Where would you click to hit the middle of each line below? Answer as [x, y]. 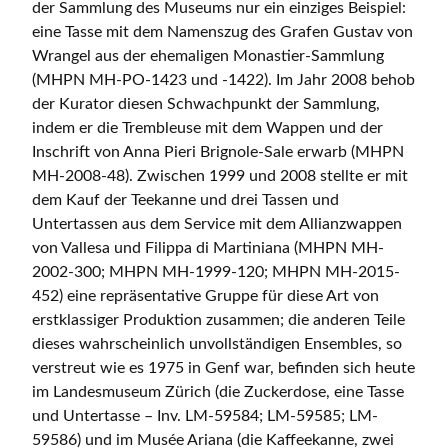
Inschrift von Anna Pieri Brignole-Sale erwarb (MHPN [218, 152]
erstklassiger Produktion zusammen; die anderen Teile [218, 320]
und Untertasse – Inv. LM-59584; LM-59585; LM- [205, 416]
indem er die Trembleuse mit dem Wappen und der [207, 128]
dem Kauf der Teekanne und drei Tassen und [185, 200]
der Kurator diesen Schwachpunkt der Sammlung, [206, 104]
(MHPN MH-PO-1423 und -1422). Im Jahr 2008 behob [223, 80]
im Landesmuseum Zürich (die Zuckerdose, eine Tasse [218, 392]
